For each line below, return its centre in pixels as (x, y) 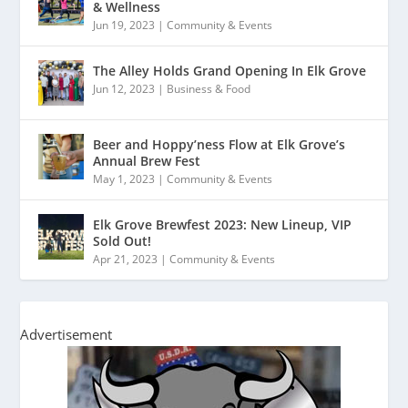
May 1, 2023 (124, 178)
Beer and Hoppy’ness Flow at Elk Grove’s (219, 144)
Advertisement (66, 334)
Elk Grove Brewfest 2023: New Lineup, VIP (223, 224)
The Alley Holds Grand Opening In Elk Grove (230, 70)
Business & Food (209, 88)
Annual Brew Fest (147, 160)
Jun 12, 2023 (124, 88)
